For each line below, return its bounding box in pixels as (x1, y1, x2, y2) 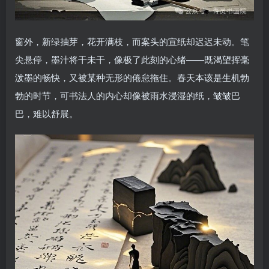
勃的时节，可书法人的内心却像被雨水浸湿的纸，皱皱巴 (15, 89, 240, 102)
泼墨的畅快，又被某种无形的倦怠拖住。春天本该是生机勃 (15, 71, 249, 84)
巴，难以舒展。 (15, 107, 78, 120)
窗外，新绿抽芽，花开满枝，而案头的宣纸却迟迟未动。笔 (15, 35, 249, 48)
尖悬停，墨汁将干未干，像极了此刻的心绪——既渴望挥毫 (15, 53, 249, 66)
